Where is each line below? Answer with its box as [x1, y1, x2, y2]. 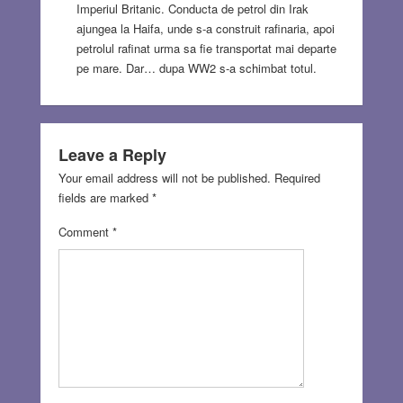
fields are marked [58, 189, 152, 207]
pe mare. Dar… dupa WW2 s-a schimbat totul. [76, 59, 317, 77]
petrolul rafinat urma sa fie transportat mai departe [76, 40, 336, 58]
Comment [58, 223, 112, 241]
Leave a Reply [58, 143, 166, 167]
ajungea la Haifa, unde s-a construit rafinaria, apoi [76, 20, 335, 38]
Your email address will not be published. [58, 169, 271, 187]
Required [273, 169, 320, 187]
